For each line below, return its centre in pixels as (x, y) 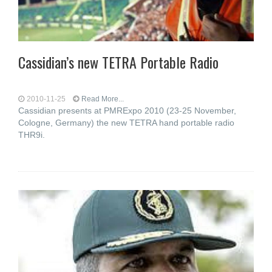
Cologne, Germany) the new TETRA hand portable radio (126, 123)
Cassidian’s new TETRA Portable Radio (118, 62)
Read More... (103, 99)
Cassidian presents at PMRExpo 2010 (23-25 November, (127, 110)
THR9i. (32, 135)
